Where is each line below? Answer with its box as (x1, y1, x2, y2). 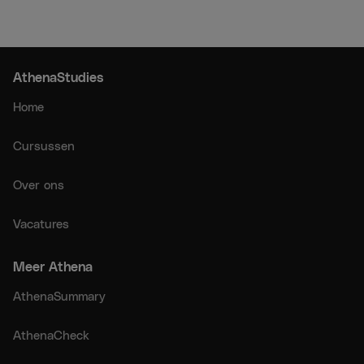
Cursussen (13, 138, 75, 153)
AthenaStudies (13, 69, 103, 84)
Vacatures (13, 216, 69, 231)
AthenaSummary (13, 288, 106, 303)
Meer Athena (13, 258, 93, 274)
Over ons (13, 177, 64, 192)
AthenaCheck (13, 327, 89, 342)
